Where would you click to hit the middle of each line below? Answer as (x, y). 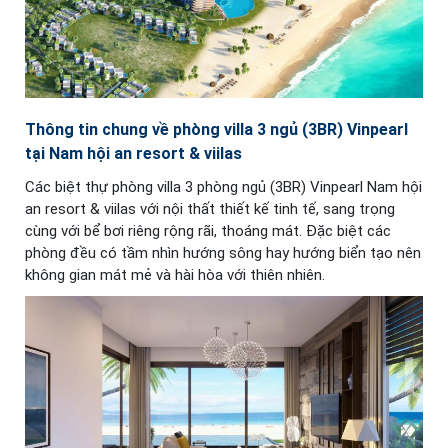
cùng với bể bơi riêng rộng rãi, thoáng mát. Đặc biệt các (208, 230)
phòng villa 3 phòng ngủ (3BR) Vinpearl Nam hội (267, 186)
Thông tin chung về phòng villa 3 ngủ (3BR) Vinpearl (216, 129)
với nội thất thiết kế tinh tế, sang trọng (267, 208)
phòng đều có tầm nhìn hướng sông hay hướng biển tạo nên (223, 252)
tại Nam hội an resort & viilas (133, 153)
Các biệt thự (68, 186)
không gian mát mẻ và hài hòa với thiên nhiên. (175, 274)
